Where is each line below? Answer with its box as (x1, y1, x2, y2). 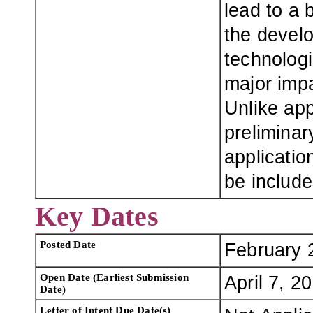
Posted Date (40, 238, 96, 250)
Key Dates (35, 201, 159, 232)
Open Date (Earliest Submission (40, 271, 189, 283)
